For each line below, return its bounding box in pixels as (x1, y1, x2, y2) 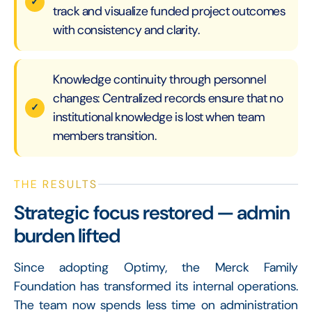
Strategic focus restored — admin (14, 199, 290, 226)
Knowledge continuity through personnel (53, 70, 266, 88)
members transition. (53, 127, 157, 144)
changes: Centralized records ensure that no (53, 89, 283, 107)
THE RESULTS (14, 176, 98, 192)
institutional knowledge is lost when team (53, 108, 265, 125)
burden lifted (14, 222, 120, 249)
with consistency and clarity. (53, 21, 200, 38)
